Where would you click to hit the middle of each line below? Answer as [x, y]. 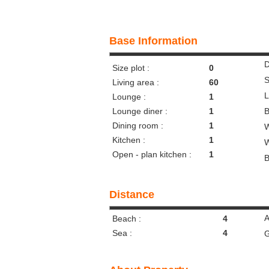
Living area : [136, 82]
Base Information [153, 41]
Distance [132, 195]
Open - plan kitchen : [152, 154]
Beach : [127, 219]
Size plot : [131, 68]
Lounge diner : [140, 111]
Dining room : [138, 125]
